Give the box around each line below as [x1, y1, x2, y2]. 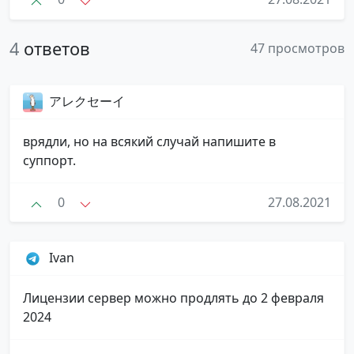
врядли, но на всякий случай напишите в [23, 132, 276, 150]
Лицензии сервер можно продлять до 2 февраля [23, 289, 324, 307]
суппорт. [23, 151, 76, 169]
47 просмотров [250, 39, 345, 57]
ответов [24, 36, 90, 60]
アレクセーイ [49, 92, 125, 110]
